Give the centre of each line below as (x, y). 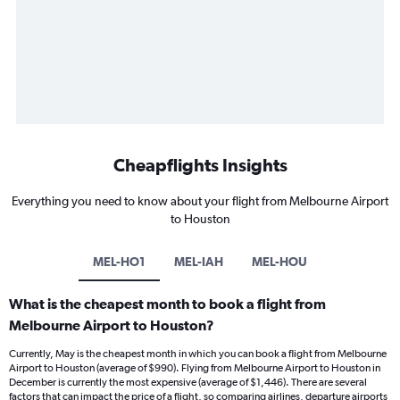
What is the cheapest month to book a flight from (167, 304)
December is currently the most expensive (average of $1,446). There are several (188, 383)
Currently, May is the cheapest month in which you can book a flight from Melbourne (198, 354)
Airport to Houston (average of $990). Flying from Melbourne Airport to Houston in (195, 368)
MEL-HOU (279, 262)
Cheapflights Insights (200, 165)
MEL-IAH (199, 262)
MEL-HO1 (119, 262)
